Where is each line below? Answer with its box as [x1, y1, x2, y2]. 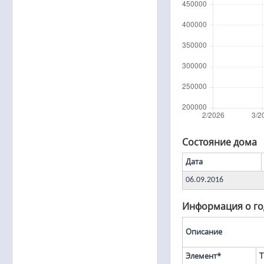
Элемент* [186, 251, 221, 261]
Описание [186, 227, 222, 237]
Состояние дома [182, 136, 257, 148]
